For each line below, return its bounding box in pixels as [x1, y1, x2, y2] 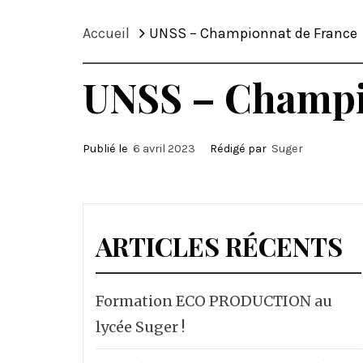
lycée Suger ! [96, 318, 185, 336]
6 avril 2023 [133, 142, 195, 156]
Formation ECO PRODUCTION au [96, 292, 332, 310]
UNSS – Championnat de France [149, 24, 357, 42]
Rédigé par [207, 142, 271, 156]
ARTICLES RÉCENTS [96, 228, 343, 263]
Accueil [83, 24, 130, 42]
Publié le [83, 142, 133, 156]
